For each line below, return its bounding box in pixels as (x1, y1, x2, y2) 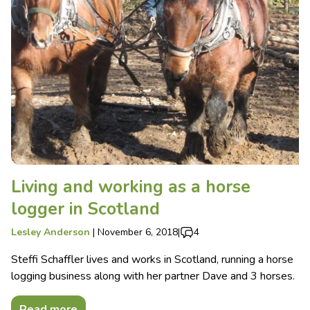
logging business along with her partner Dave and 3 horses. (11, 268, 295, 284)
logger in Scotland (11, 197, 160, 221)
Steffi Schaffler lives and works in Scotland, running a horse (11, 251, 293, 267)
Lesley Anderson (11, 225, 90, 239)
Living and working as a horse (11, 174, 250, 199)
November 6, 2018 (98, 225, 178, 239)
